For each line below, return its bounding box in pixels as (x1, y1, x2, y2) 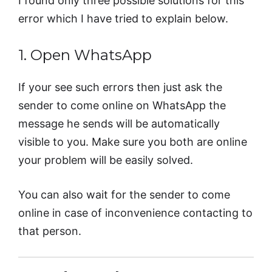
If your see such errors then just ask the (18, 80, 222, 93)
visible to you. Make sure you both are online (18, 135, 247, 148)
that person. (18, 224, 81, 237)
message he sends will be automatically (18, 117, 220, 130)
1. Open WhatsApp (18, 46, 152, 64)
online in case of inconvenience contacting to (18, 206, 253, 219)
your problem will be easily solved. (18, 153, 193, 166)
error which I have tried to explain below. (18, 12, 228, 25)
